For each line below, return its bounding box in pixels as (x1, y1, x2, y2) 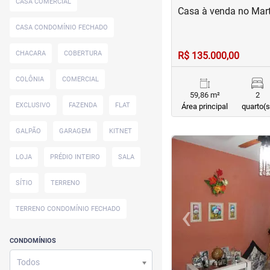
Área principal (181, 102, 228, 111)
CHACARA (16, 49, 46, 57)
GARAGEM (59, 127, 91, 135)
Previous (185, 217, 222, 229)
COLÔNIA (16, 75, 44, 83)
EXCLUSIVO (16, 101, 51, 109)
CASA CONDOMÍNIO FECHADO (16, 24, 108, 31)
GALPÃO (16, 127, 41, 135)
